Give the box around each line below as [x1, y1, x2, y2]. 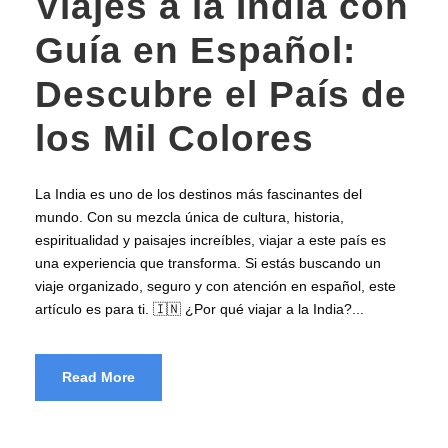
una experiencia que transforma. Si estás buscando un [35, 254, 381, 271]
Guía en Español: [35, 29, 356, 71]
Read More [62, 368, 135, 385]
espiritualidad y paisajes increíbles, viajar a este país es [35, 231, 386, 248]
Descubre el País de [35, 73, 407, 115]
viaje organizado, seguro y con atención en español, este [35, 277, 396, 294]
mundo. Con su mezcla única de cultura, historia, [35, 208, 344, 225]
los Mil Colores [35, 117, 314, 159]
